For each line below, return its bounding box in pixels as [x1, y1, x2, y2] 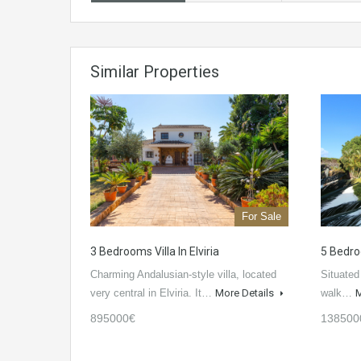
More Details [215, 287, 276, 300]
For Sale [242, 210, 281, 223]
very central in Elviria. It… [90, 287, 215, 300]
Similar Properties [90, 62, 219, 82]
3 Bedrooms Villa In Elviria [90, 245, 219, 259]
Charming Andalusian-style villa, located [90, 268, 276, 281]
